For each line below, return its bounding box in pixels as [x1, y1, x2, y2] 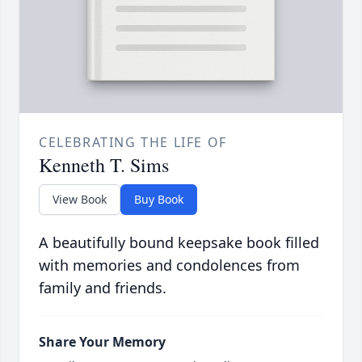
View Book [53, 192, 107, 208]
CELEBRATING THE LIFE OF [39, 133, 227, 152]
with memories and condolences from [39, 255, 300, 276]
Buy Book [134, 192, 183, 208]
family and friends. [39, 278, 166, 298]
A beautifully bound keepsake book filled [39, 233, 319, 253]
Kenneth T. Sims [39, 152, 169, 179]
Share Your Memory [39, 333, 166, 351]
